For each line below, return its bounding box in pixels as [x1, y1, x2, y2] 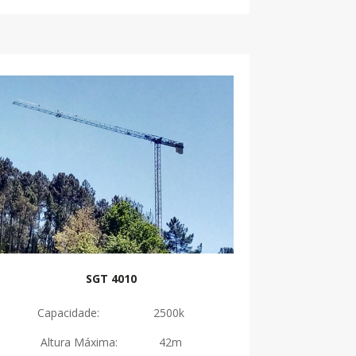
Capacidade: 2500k [37, 304, 185, 320]
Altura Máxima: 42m [40, 334, 182, 350]
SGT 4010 [85, 270, 137, 286]
